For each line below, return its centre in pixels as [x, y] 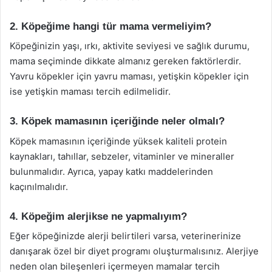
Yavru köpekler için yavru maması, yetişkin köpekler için [129, 76]
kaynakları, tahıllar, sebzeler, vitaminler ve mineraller [122, 156]
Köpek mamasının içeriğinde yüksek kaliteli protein [118, 141]
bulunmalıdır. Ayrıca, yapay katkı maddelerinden [111, 171]
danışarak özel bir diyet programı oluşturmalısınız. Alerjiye [134, 251]
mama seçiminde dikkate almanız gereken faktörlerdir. [125, 61]
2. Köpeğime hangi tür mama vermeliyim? [110, 26]
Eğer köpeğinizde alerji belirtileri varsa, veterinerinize [125, 236]
